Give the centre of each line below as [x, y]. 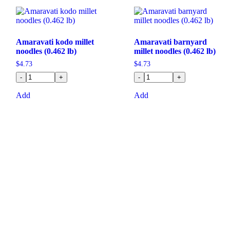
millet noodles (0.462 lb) [175, 51]
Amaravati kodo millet [55, 42]
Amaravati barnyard [170, 42]
